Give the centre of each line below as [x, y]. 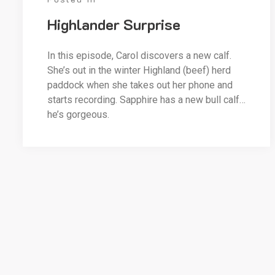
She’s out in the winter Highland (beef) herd [139, 70]
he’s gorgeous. [78, 114]
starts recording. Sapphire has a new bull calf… [146, 100]
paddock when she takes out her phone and [140, 85]
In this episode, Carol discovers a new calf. [141, 56]
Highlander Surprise [114, 24]
